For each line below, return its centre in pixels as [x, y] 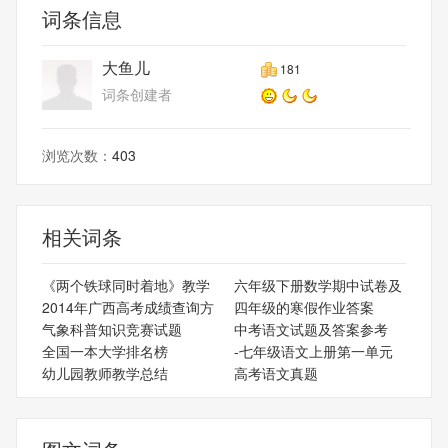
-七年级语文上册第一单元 [313, 350]
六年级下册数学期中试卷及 [317, 284]
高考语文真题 [275, 372]
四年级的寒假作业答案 [303, 306]
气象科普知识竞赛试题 [112, 328]
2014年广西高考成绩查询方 [128, 306]
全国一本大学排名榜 [105, 350]
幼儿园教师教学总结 [105, 372]
